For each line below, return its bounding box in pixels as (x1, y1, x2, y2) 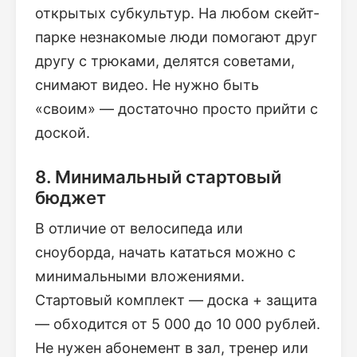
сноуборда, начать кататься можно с (35, 243, 296, 261)
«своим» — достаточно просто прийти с (35, 100, 318, 118)
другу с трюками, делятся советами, (35, 53, 295, 70)
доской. (35, 124, 90, 142)
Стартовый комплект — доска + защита (35, 291, 317, 308)
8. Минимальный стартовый (35, 166, 281, 187)
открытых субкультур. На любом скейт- (35, 5, 320, 22)
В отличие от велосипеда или (35, 219, 243, 237)
